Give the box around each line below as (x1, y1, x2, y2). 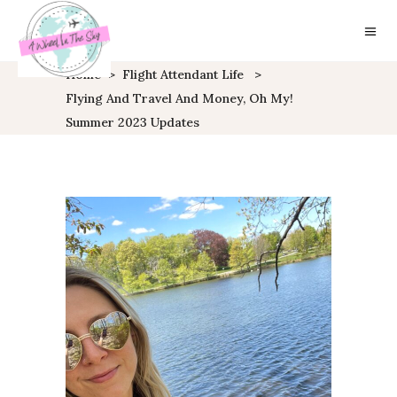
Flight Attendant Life (122, 66, 244, 82)
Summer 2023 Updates (66, 114, 199, 130)
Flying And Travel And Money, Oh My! (66, 90, 293, 106)
